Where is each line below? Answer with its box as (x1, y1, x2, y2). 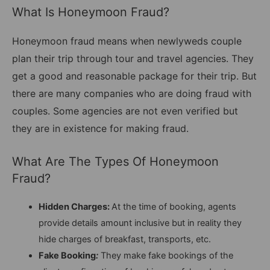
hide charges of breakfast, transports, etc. (38, 233, 213, 245)
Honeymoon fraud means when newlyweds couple (12, 35, 242, 48)
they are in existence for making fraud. (12, 122, 192, 135)
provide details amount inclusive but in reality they (38, 217, 242, 228)
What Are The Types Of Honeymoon (12, 154, 219, 169)
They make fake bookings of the (98, 250, 233, 261)
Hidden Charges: (38, 201, 110, 212)
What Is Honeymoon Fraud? (12, 5, 169, 20)
